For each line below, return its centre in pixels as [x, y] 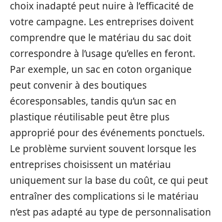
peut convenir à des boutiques [78, 85]
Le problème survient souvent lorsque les [103, 148]
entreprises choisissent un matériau [90, 164]
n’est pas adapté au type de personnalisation [111, 212]
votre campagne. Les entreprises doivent [102, 22]
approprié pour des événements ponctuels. [107, 133]
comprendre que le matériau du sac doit [101, 37]
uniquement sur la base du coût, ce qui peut [109, 180]
